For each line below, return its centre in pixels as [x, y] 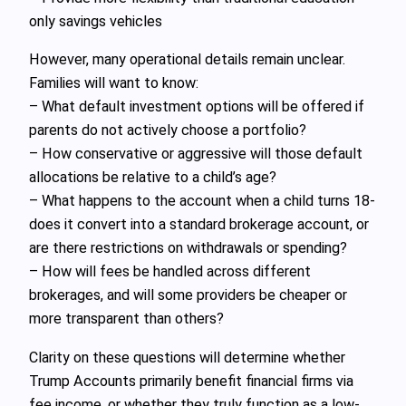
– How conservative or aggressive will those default [196, 154]
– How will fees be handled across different [170, 272]
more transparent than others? [126, 319]
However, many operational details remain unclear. [187, 60]
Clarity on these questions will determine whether [187, 357]
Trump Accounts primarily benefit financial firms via [191, 381]
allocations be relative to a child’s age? [153, 178]
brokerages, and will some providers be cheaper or [188, 295]
